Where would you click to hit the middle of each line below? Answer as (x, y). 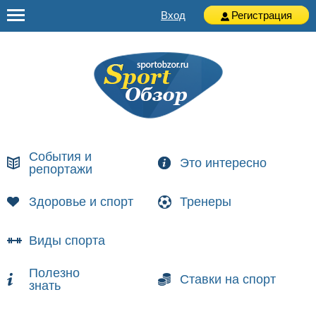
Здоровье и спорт (81, 202)
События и (60, 157)
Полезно (54, 273)
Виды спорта (67, 241)
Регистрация (262, 15)
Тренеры (205, 202)
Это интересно (223, 163)
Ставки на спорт (227, 279)
